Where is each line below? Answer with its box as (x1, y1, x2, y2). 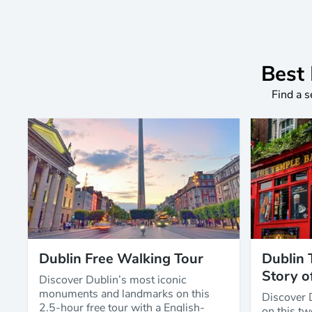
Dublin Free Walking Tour (39, 249, 203, 269)
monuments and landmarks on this (39, 286, 210, 302)
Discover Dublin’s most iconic (39, 272, 187, 288)
